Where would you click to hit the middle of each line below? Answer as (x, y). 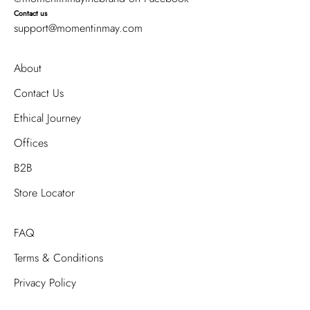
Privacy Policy (45, 283)
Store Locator (44, 193)
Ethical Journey (47, 118)
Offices (31, 143)
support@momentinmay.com (78, 28)
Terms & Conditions (58, 258)
